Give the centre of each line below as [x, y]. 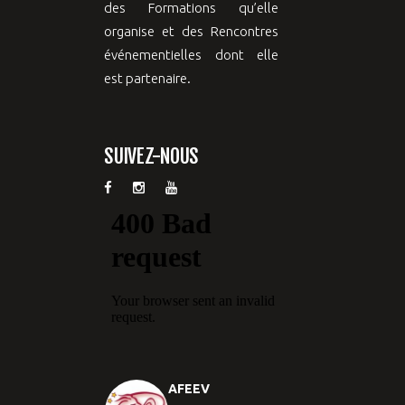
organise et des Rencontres [191, 31]
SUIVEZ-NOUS [151, 155]
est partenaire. [147, 78]
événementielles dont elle [191, 54]
